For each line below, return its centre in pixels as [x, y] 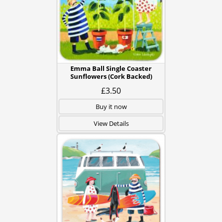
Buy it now [111, 107]
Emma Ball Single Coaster [111, 68]
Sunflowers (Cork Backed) [111, 76]
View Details [111, 123]
